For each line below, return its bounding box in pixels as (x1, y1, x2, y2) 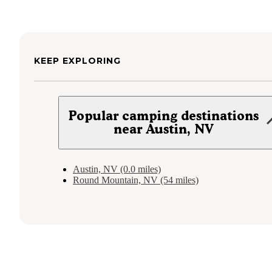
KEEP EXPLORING (34, 55, 121, 67)
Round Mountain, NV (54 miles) (73, 175, 199, 186)
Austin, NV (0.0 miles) (73, 164, 161, 175)
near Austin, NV (114, 121, 214, 137)
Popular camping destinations (69, 108, 259, 124)
